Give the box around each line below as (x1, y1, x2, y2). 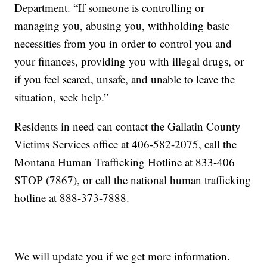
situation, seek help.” (14, 89, 109, 105)
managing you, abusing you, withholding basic (14, 18, 230, 33)
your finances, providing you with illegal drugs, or (14, 54, 244, 69)
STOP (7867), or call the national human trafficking (14, 172, 252, 188)
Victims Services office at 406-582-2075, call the (14, 136, 237, 152)
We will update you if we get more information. (14, 249, 231, 264)
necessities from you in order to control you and (14, 36, 232, 51)
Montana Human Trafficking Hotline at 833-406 (14, 154, 235, 170)
